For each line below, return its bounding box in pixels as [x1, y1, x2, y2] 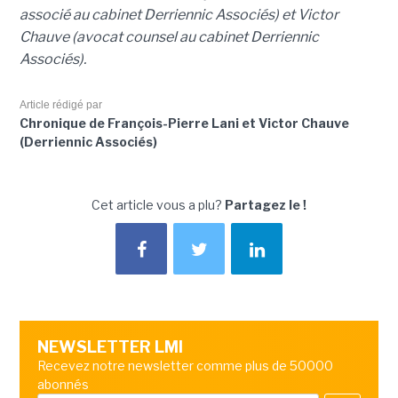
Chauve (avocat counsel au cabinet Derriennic [19, 28, 319, 46]
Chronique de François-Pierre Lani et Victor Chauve [19, 115, 349, 131]
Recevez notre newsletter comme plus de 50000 [36, 358, 333, 374]
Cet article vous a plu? [92, 197, 225, 213]
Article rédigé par [19, 99, 102, 112]
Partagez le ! [225, 197, 306, 213]
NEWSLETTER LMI [36, 338, 183, 357]
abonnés [36, 377, 89, 393]
